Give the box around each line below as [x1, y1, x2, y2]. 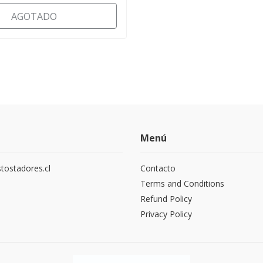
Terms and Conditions [140, 177, 224, 189]
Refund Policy [140, 193, 192, 204]
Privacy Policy [140, 208, 192, 220]
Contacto [140, 162, 176, 174]
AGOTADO [11, 9, 58, 23]
